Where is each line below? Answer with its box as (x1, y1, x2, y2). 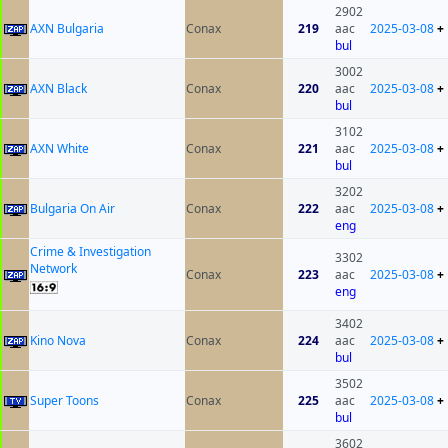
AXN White (30, 140, 89, 158)
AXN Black (30, 80, 87, 98)
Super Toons (30, 392, 99, 410)
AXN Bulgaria (30, 20, 104, 38)
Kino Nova (30, 332, 86, 350)
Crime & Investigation (30, 243, 151, 261)
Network (30, 260, 77, 278)
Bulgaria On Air (30, 200, 115, 218)
